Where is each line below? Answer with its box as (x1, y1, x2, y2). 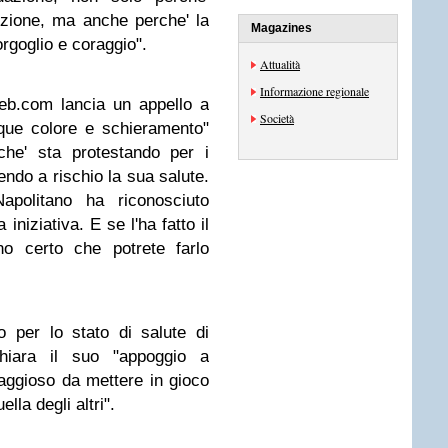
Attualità (260, 56, 300, 72)
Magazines (251, 21, 312, 35)
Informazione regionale (260, 83, 369, 99)
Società (260, 110, 294, 126)
